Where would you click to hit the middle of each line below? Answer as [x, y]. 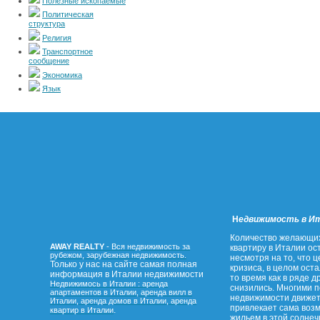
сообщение [49, 61]
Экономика [62, 75]
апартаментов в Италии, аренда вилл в [121, 292]
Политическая [68, 14]
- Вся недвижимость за [147, 246]
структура [47, 24]
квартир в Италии [82, 310]
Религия [57, 38]
